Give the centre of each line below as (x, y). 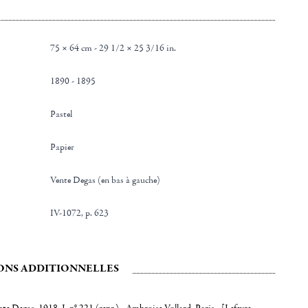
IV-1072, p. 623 (80, 213)
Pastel (64, 114)
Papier (65, 147)
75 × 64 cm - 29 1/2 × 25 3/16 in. (113, 48)
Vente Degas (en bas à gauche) (108, 180)
